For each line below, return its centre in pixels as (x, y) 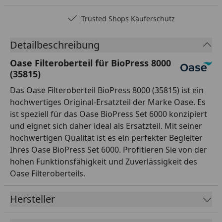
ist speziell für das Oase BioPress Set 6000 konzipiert (109, 114)
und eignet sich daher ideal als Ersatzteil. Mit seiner (106, 126)
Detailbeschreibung (55, 45)
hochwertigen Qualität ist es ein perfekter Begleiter (106, 138)
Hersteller (32, 199)
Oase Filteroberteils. (48, 173)
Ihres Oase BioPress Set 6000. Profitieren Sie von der (109, 149)
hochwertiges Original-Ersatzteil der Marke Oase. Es (108, 102)
